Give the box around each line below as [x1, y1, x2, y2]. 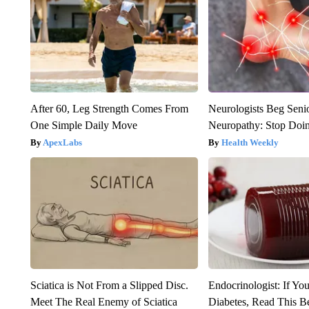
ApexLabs [42, 137, 82, 148]
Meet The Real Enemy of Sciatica [30, 295, 177, 308]
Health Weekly [221, 137, 279, 148]
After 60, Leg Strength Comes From [30, 102, 188, 114]
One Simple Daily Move [30, 119, 137, 131]
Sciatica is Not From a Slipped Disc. [30, 279, 188, 291]
